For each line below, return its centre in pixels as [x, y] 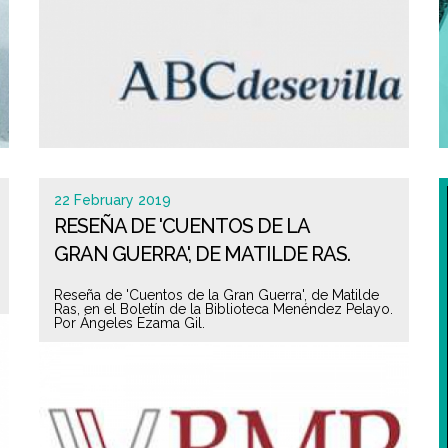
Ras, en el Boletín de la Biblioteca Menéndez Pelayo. [223, 309]
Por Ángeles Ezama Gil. [129, 323]
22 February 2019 [112, 200]
